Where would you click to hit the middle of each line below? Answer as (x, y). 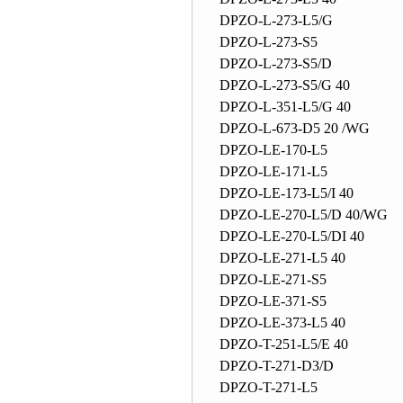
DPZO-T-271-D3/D (277, 366)
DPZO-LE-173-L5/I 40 (287, 193)
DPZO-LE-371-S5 (273, 301)
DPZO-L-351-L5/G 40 (285, 107)
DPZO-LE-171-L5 (273, 171)
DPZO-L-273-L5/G (276, 20)
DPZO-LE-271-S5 (273, 279)
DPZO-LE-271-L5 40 (282, 258)
